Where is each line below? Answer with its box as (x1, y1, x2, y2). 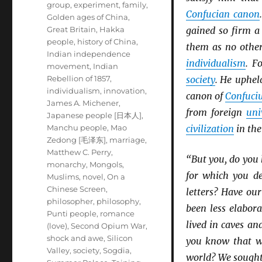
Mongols (89, 160, 123, 169)
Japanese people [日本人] (47, 111, 142, 120)
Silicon (107, 233, 133, 243)
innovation (104, 86, 146, 95)
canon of (185, 90, 226, 102)
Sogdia (103, 246, 130, 255)
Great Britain (47, 25, 96, 34)
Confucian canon (185, 8, 260, 20)
